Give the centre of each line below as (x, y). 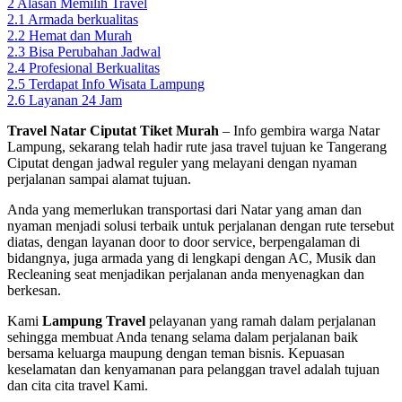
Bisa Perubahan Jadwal (95, 51)
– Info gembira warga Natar (299, 130)
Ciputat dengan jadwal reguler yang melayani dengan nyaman (182, 162)
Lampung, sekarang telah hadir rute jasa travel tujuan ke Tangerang (197, 146)
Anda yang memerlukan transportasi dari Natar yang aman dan (184, 209)
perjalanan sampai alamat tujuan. (99, 179)
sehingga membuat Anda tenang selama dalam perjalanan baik (183, 336)
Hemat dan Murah (80, 35)
